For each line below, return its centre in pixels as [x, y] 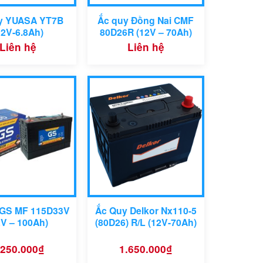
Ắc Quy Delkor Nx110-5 [146, 210]
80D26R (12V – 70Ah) [146, 32]
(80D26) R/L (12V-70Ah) [146, 222]
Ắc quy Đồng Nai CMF [146, 20]
